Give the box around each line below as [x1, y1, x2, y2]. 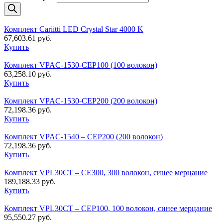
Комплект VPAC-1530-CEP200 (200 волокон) [4, 97, 157, 106]
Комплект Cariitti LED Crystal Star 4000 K [4, 25, 143, 34]
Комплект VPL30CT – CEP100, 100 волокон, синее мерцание [4, 204, 212, 213]
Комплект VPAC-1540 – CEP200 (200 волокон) [4, 132, 163, 141]
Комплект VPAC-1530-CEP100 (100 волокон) [4, 61, 157, 70]
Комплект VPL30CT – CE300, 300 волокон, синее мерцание [4, 168, 208, 177]
